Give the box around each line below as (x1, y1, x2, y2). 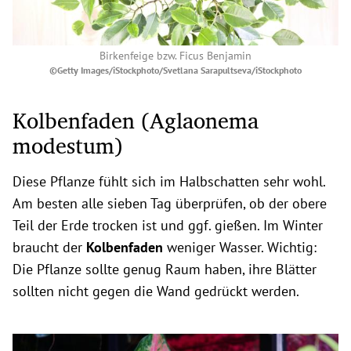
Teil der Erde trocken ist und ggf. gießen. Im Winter (13, 216, 323, 235)
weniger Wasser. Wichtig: (167, 238, 317, 257)
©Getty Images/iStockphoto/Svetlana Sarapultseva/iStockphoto (49, 64, 302, 77)
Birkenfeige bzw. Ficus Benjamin (100, 49, 251, 63)
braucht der (13, 238, 86, 257)
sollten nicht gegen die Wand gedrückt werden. (13, 282, 302, 301)
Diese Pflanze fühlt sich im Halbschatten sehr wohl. (13, 172, 325, 191)
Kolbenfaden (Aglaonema (13, 103, 259, 139)
